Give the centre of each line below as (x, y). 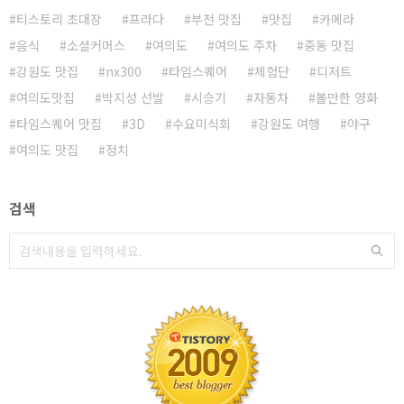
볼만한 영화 (347, 97)
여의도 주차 (246, 45)
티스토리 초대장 (59, 18)
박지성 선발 (133, 97)
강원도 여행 (289, 123)
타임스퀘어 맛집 (59, 123)
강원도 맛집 (47, 71)
